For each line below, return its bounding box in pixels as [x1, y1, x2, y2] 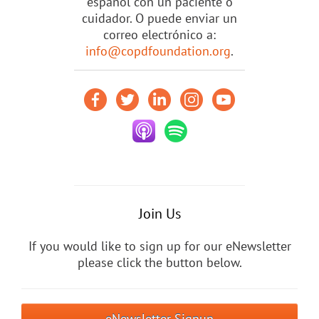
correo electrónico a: [103, 26, 216, 43]
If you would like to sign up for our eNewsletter [28, 237, 291, 254]
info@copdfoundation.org [85, 42, 231, 59]
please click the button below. [77, 253, 242, 271]
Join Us [138, 204, 181, 223]
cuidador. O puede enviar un [82, 9, 237, 26]
